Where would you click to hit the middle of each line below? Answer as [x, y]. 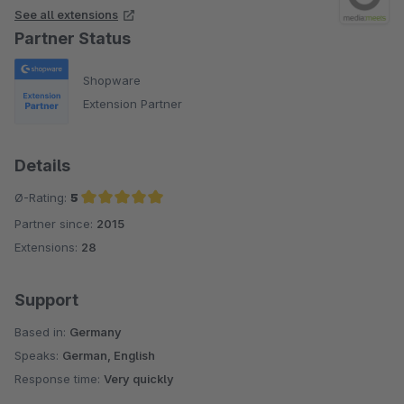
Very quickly [139, 379]
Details [42, 166]
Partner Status [73, 38]
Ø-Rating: [42, 198]
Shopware [112, 80]
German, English [109, 356]
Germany [96, 332]
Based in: [42, 332]
